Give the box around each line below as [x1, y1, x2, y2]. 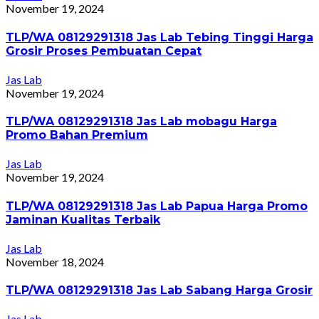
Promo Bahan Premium [6, 128, 148, 142]
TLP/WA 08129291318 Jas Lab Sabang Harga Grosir [6, 283, 313, 298]
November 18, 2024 [6, 254, 104, 268]
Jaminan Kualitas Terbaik [6, 212, 160, 226]
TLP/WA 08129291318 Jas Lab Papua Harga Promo [6, 199, 308, 213]
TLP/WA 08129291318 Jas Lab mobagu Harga [6, 115, 277, 129]
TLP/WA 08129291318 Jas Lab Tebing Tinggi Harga [6, 30, 313, 44]
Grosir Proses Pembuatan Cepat [6, 43, 202, 58]
